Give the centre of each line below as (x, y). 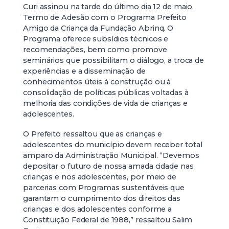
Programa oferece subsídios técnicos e (96, 39)
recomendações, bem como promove (95, 50)
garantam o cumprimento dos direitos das (102, 198)
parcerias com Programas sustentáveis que (104, 188)
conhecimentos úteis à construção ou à (97, 82)
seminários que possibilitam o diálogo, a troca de (114, 60)
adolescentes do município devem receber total (113, 145)
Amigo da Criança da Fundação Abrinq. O (98, 28)
